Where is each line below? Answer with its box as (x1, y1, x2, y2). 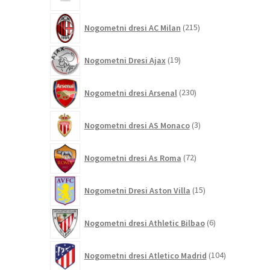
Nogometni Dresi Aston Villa (84, 184, 190, 196)
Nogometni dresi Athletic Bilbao (84, 217, 205, 228)
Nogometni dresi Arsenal (84, 87, 177, 98)
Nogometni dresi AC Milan (84, 22, 181, 33)
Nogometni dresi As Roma (84, 152, 181, 163)
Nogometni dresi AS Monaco (84, 119, 190, 131)
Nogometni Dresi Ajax (84, 54, 166, 66)
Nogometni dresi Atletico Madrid (84, 250, 207, 261)
